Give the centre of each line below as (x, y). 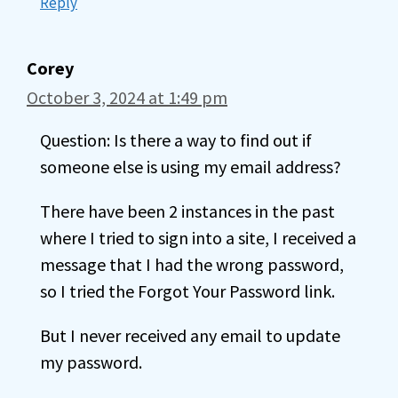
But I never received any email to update (190, 335)
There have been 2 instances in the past (187, 211)
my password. (91, 362)
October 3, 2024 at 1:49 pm (127, 97)
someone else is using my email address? (191, 167)
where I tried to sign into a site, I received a (198, 238)
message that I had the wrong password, (192, 264)
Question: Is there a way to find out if (176, 140)
